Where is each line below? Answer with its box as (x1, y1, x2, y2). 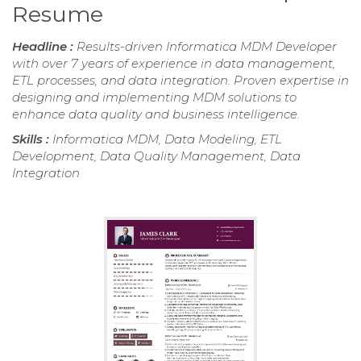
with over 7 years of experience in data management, (12, 55, 335, 71)
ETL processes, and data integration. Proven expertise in (12, 72, 349, 88)
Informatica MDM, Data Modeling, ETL (52, 131, 282, 147)
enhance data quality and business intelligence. (12, 106, 300, 122)
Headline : (12, 38, 77, 54)
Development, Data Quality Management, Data (12, 147, 301, 164)
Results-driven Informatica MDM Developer (77, 38, 337, 54)
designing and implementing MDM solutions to (12, 89, 297, 105)
